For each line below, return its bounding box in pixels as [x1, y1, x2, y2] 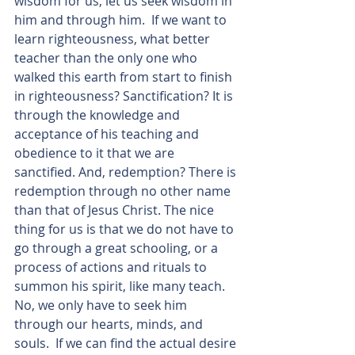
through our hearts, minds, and [14, 315, 206, 333]
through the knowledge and [14, 106, 183, 124]
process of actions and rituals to [14, 258, 210, 276]
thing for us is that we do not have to [14, 220, 237, 238]
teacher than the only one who [14, 49, 200, 67]
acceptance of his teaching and [14, 125, 202, 143]
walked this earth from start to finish [14, 68, 235, 86]
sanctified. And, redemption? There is [14, 163, 239, 181]
